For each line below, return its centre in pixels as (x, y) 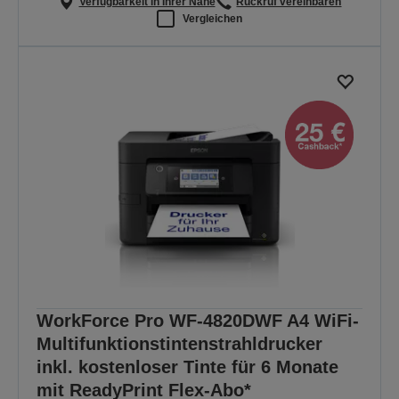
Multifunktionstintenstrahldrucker (179, 343)
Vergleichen (212, 18)
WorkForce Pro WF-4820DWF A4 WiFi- (198, 320)
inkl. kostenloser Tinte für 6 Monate (187, 366)
